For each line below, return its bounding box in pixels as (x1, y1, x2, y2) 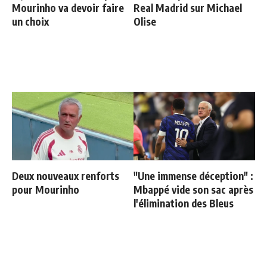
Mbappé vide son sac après (133, 182, 253, 196)
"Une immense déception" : (133, 169, 253, 182)
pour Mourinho (12, 182, 79, 196)
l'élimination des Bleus (133, 196, 234, 210)
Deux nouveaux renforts (12, 169, 119, 182)
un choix (12, 14, 49, 28)
